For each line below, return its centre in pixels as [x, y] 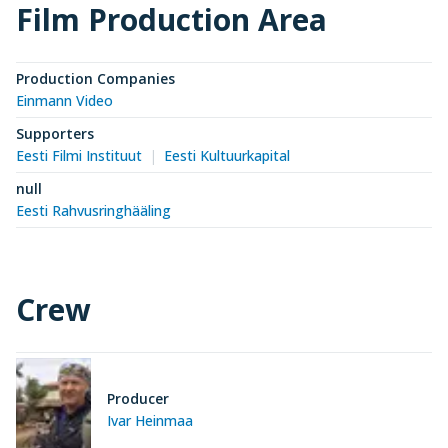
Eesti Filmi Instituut [79, 155]
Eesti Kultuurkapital [226, 155]
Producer [138, 399]
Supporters [55, 133]
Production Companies [95, 78]
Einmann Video [64, 100]
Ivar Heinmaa [150, 421]
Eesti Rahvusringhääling [93, 210]
